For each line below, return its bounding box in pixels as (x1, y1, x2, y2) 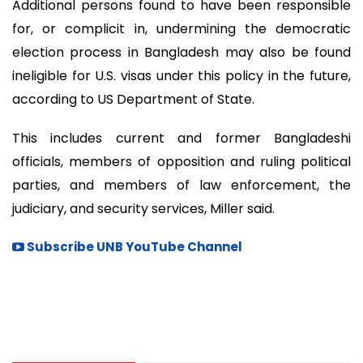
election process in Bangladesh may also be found (12, 42, 351, 62)
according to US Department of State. (12, 89, 254, 109)
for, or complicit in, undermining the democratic (12, 19, 351, 38)
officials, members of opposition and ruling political (12, 152, 351, 172)
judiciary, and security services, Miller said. (12, 199, 275, 219)
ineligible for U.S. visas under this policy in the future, (12, 66, 351, 85)
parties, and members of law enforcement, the (12, 176, 351, 195)
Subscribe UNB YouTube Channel (24, 238, 242, 255)
